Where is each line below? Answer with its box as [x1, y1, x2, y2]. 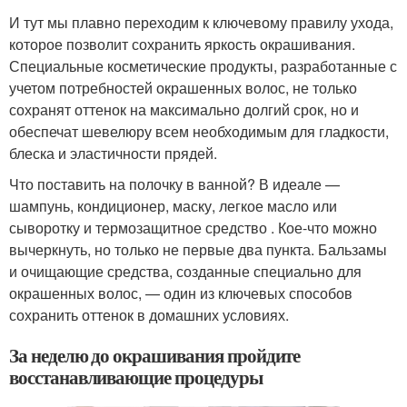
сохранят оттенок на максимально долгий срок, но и [9, 99, 359, 121]
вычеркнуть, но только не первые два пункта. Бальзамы [9, 239, 387, 261]
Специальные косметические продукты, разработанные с [9, 55, 397, 77]
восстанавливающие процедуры [9, 363, 263, 392]
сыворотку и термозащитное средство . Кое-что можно [9, 217, 377, 239]
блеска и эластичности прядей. [9, 143, 217, 164]
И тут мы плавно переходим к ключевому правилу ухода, [9, 12, 393, 34]
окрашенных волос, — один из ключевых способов [9, 283, 352, 304]
